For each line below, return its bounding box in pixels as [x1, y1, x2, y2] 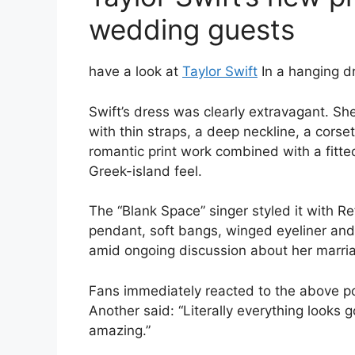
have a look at [89, 63, 182, 80]
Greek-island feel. [89, 162, 202, 179]
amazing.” [89, 322, 151, 338]
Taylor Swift [182, 63, 258, 80]
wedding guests [89, 13, 295, 47]
